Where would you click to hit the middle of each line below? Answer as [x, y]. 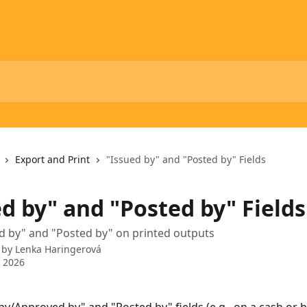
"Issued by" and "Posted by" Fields [186, 159]
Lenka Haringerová [58, 249]
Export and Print [52, 159]
